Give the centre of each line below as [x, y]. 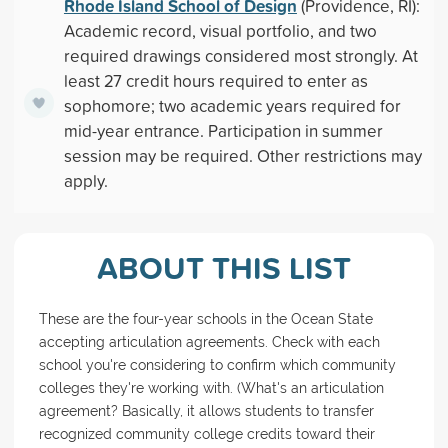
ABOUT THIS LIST [223, 267]
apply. [85, 180]
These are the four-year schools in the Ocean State [205, 319]
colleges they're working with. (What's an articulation [211, 388]
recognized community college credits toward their [206, 434]
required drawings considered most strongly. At [240, 55]
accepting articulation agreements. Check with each [209, 342]
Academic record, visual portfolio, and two [220, 30]
